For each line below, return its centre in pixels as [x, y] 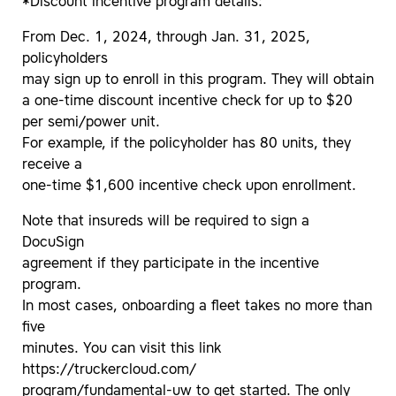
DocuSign [53, 244]
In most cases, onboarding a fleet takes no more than [197, 307]
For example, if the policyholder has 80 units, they [187, 145]
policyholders [65, 60]
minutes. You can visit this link [122, 350]
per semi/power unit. [91, 123]
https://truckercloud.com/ [109, 371]
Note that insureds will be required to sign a [166, 222]
